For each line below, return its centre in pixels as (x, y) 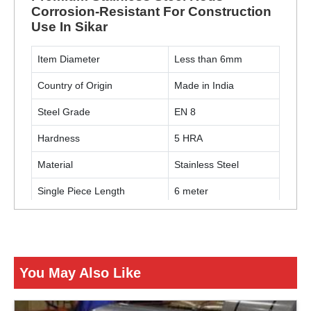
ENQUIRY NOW (91, 257)
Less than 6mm (208, 59)
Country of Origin (75, 85)
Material (55, 165)
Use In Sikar (69, 27)
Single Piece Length (81, 191)
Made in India (204, 85)
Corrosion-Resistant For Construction (151, 11)
